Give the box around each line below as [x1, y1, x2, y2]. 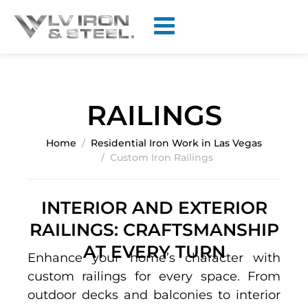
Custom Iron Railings [109, 151, 213, 164]
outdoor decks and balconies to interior [27, 287, 280, 302]
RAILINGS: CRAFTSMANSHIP [29, 219, 279, 240]
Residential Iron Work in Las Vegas [91, 137, 262, 149]
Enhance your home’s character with [27, 250, 280, 265]
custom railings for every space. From [27, 269, 280, 284]
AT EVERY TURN [82, 241, 225, 262]
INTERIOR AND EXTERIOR [41, 197, 267, 218]
